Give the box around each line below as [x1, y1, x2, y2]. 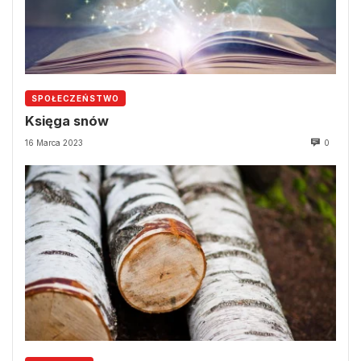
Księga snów [25, 112, 109, 129]
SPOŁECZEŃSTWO [31, 93, 119, 103]
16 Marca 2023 [25, 138, 83, 148]
